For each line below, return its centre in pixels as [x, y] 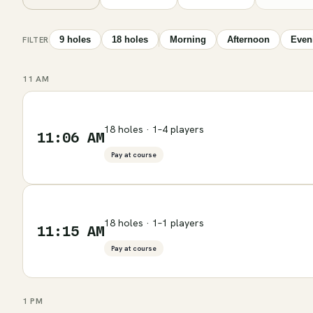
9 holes [75, 40]
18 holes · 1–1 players [154, 223]
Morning [188, 40]
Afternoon [248, 40]
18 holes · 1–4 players [154, 129]
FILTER [36, 39]
